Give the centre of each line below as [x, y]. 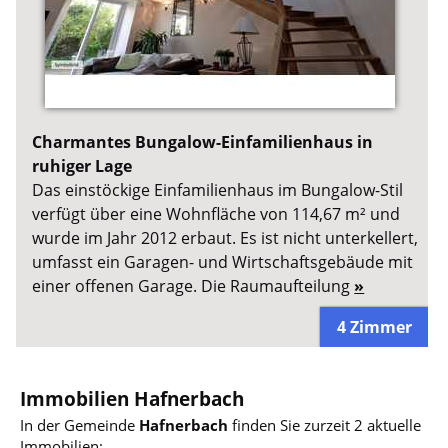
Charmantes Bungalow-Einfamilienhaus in [203, 142]
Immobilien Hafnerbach [132, 398]
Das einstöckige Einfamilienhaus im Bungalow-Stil [218, 190]
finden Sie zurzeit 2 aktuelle [325, 424]
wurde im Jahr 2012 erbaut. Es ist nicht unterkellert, [225, 238]
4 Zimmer [374, 326]
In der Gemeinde [80, 424]
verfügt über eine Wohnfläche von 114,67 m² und [216, 214]
